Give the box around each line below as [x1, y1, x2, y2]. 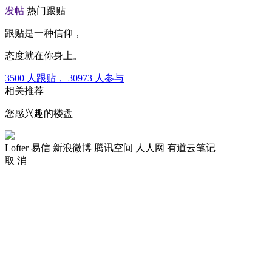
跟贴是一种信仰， [5, 28, 83, 38]
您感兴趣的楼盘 [5, 108, 73, 118]
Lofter [5, 143, 29, 153]
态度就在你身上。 [5, 50, 83, 61]
